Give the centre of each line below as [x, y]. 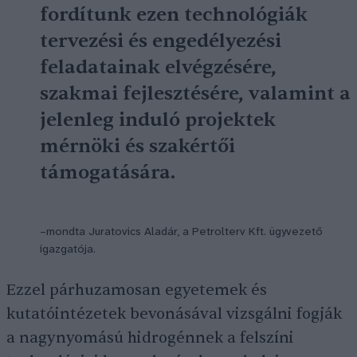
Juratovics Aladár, [134, 232]
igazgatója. [68, 250]
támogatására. [108, 173]
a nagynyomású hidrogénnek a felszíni [150, 338]
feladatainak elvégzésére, [158, 67]
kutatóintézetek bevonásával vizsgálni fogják [174, 314]
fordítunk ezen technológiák [174, 15]
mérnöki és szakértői [137, 146]
